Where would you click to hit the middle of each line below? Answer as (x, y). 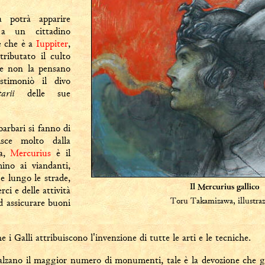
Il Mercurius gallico (225, 188)
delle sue (42, 93)
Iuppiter (52, 43)
